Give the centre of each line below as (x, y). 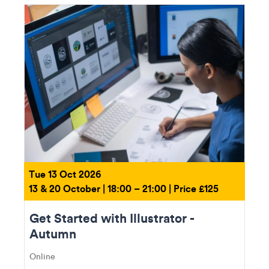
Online (42, 256)
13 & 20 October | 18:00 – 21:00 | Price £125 (124, 188)
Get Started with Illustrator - (112, 218)
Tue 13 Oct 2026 (65, 174)
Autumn (53, 233)
